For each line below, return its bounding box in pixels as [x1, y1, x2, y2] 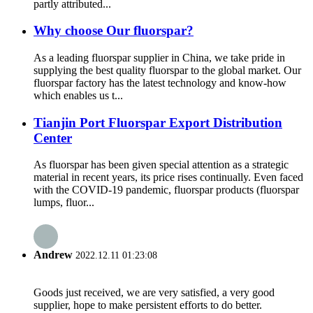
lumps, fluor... [34, 196, 94, 209]
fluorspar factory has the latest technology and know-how [34, 76, 286, 89]
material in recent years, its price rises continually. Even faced [34, 171, 303, 184]
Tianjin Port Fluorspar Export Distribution [34, 115, 282, 130]
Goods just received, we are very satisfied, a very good [34, 286, 275, 298]
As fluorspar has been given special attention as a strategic [34, 159, 289, 171]
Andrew [34, 248, 73, 261]
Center [34, 130, 72, 145]
